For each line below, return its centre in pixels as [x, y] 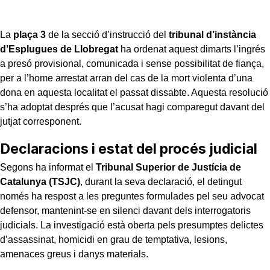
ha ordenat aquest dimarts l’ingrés [192, 49]
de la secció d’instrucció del [107, 34]
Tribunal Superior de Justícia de [168, 167]
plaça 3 [30, 34]
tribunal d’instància [212, 34]
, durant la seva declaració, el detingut [161, 181]
